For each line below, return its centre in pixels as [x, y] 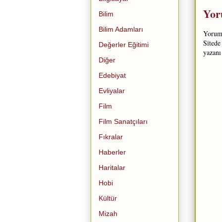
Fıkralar [111, 137]
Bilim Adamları [121, 29]
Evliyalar [112, 90]
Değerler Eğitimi [124, 44]
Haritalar [112, 167]
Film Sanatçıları [123, 121]
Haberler [112, 152]
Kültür [108, 198]
